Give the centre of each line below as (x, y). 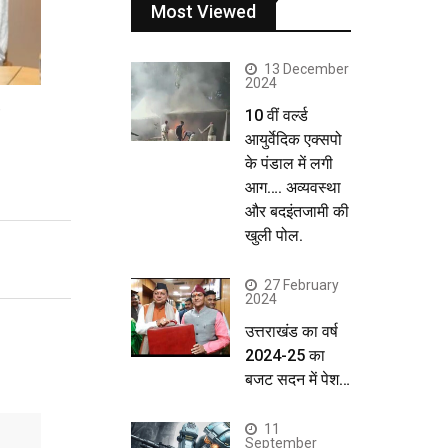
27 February (301, 284)
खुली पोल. (274, 235)
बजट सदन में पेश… (297, 379)
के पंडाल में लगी (289, 163)
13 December (306, 68)
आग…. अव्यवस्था (293, 187)
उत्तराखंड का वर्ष (291, 331)
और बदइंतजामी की (297, 211)
